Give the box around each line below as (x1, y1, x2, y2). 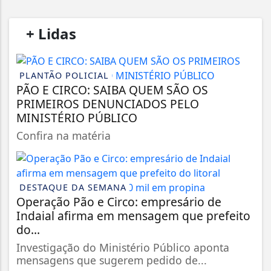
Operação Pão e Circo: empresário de (16, 193, 221, 210)
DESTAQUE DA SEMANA (19, 181, 126, 193)
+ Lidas (22, 23, 80, 44)
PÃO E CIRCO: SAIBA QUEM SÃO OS (16, 81, 208, 98)
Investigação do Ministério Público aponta (16, 240, 229, 255)
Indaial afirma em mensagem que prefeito (16, 207, 250, 224)
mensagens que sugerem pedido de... (16, 252, 207, 267)
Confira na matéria (16, 128, 111, 143)
